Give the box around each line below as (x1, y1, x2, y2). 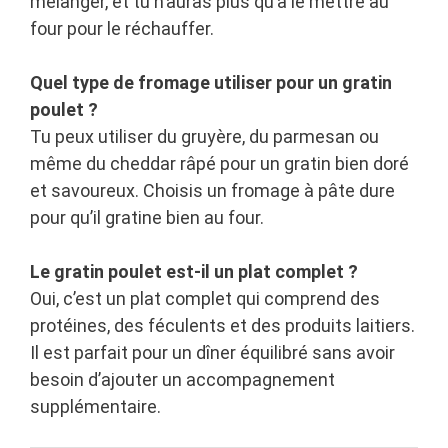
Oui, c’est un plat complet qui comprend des (30, 288, 380, 310)
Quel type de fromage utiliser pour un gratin (30, 72, 392, 94)
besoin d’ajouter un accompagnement (30, 369, 335, 391)
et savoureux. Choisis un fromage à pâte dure (30, 180, 395, 202)
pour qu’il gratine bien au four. (30, 207, 264, 229)
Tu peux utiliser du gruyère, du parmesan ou (30, 126, 379, 148)
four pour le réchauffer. (30, 18, 214, 40)
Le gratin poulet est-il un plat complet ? (30, 261, 358, 283)
